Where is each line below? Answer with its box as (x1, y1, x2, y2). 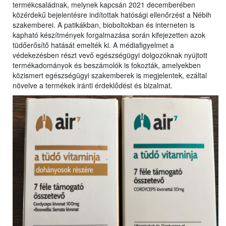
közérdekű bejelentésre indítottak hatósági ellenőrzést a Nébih (13, 10, 211, 20)
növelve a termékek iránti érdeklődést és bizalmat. (13, 80, 173, 91)
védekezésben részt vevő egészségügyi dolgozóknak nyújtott (13, 50, 207, 61)
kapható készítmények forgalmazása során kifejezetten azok (13, 30, 205, 40)
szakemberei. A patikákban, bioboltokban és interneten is (13, 20, 195, 30)
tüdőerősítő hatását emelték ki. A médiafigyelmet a (13, 40, 174, 50)
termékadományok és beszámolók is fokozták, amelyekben (13, 60, 201, 71)
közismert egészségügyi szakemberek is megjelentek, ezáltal (13, 70, 207, 81)
